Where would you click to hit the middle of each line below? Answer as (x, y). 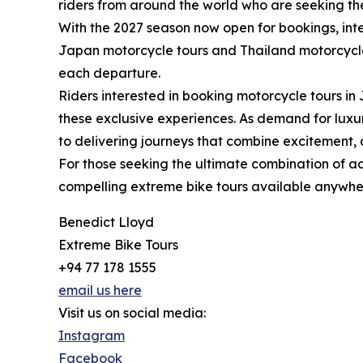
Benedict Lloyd (106, 222)
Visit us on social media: (132, 313)
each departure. (109, 73)
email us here (100, 290)
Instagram (92, 336)
